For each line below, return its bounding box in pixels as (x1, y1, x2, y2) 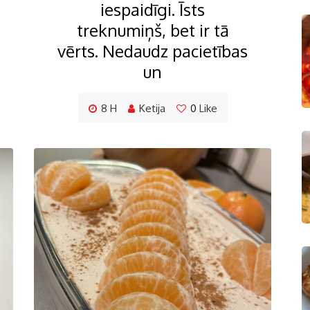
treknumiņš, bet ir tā (76, 19, 229, 41)
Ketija (138, 101, 165, 115)
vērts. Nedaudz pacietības (57, 39, 248, 62)
